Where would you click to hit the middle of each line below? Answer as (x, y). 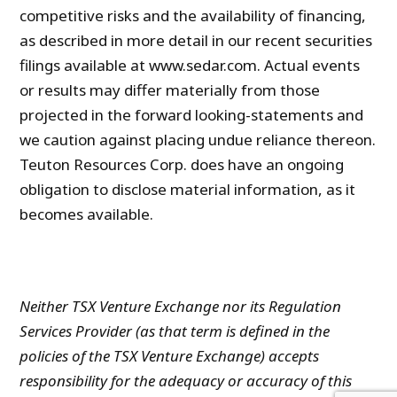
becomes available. (87, 214)
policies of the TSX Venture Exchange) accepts (170, 356)
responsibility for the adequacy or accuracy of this (186, 381)
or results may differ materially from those (170, 90)
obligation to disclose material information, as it (188, 190)
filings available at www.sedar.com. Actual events (190, 66)
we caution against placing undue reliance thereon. (198, 140)
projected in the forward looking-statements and (192, 115)
